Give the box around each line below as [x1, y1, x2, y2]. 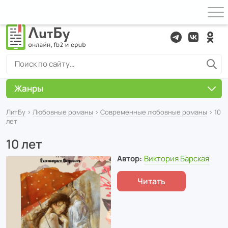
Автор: [117, 153, 142, 164]
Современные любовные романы [100, 107, 207, 117]
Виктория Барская [144, 153, 209, 164]
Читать [137, 175, 165, 187]
